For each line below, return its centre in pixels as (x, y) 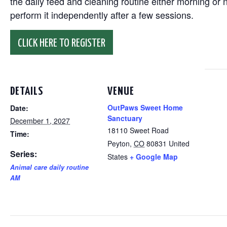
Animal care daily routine (49, 167)
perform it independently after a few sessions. (102, 15)
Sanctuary (125, 118)
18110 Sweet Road (138, 130)
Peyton (119, 143)
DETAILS (27, 91)
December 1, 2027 (40, 121)
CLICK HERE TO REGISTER (62, 43)
